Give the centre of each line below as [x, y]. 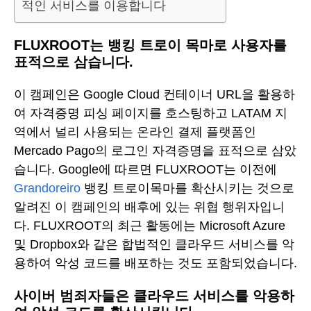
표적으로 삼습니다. [74, 62]
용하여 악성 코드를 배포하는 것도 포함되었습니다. [155, 263]
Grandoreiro [47, 188]
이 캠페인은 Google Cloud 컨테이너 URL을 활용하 [154, 94]
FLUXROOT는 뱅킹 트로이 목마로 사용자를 [150, 45]
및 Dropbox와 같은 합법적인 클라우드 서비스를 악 [154, 244]
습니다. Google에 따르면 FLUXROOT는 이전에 [145, 169]
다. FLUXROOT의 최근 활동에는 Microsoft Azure [150, 225]
